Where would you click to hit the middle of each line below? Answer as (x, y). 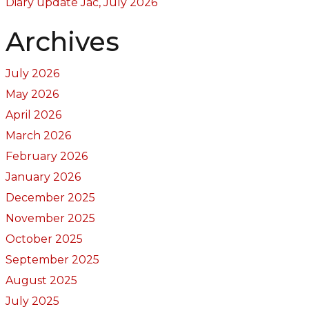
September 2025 (52, 259)
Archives (62, 41)
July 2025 (32, 301)
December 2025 (50, 197)
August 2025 (41, 280)
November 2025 (50, 218)
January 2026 (43, 177)
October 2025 (44, 239)
